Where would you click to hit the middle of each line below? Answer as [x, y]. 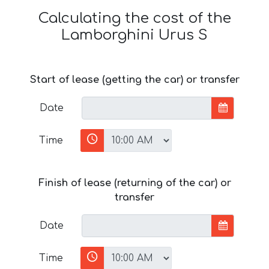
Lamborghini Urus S [134, 35]
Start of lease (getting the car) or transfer [134, 80]
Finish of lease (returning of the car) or [134, 183]
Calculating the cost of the [134, 18]
